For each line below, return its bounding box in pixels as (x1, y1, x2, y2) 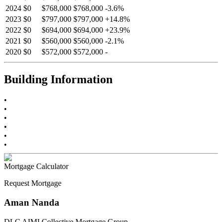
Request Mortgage (4, 179, 61, 188)
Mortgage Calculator (4, 162, 68, 171)
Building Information (4, 72, 112, 86)
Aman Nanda (4, 197, 59, 208)
